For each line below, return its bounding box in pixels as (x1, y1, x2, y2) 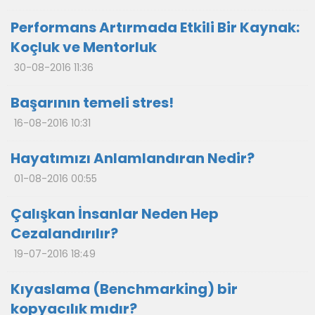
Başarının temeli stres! (11, 93, 174, 112)
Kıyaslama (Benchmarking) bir (11, 279, 238, 299)
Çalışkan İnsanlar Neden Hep (11, 204, 219, 224)
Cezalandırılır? (11, 224, 118, 243)
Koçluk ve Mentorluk (11, 37, 157, 57)
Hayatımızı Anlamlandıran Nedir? (11, 148, 255, 168)
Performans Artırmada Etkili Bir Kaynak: (11, 18, 300, 37)
